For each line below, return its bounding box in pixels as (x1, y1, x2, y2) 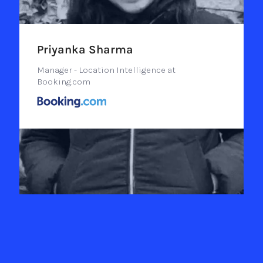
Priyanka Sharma (36, 43, 133, 57)
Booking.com (36, 76, 90, 87)
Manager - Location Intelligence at (36, 65, 176, 76)
